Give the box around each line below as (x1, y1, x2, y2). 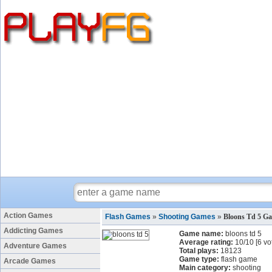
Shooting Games (158, 212, 216, 221)
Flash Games (105, 212, 151, 221)
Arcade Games (4, 257, 56, 265)
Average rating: (179, 238, 233, 246)
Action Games (4, 211, 53, 220)
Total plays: (179, 246, 219, 255)
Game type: (179, 255, 219, 263)
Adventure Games (4, 242, 67, 250)
